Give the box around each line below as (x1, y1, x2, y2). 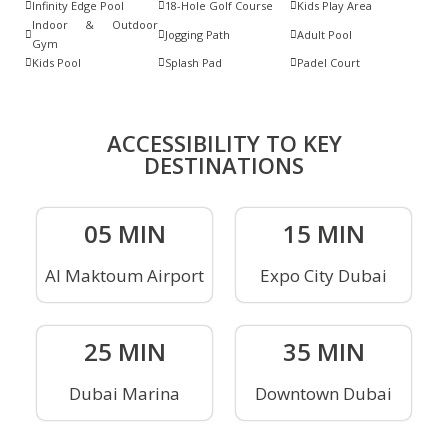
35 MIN (282, 335, 365, 369)
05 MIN (83, 217, 166, 251)
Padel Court (297, 55, 361, 71)
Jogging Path (164, 26, 230, 42)
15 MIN (282, 217, 365, 251)
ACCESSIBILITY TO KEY (106, 128, 342, 159)
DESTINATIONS (144, 150, 304, 181)
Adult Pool (297, 26, 353, 42)
